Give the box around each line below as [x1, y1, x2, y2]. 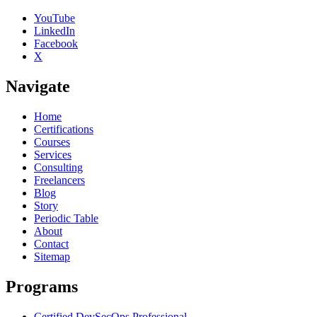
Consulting [34, 161, 83, 174]
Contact [34, 238, 69, 250]
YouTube [34, 12, 75, 25]
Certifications [34, 123, 93, 136]
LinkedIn [34, 25, 75, 38]
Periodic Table [34, 212, 98, 225]
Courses [34, 136, 70, 149]
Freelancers [34, 174, 85, 187]
